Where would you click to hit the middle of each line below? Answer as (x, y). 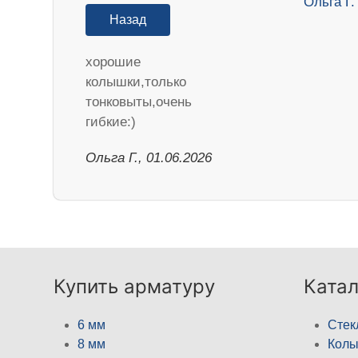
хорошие (113, 62)
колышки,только (136, 82)
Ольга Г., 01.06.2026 (149, 157)
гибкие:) (111, 121)
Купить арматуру (135, 286)
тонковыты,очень (139, 101)
